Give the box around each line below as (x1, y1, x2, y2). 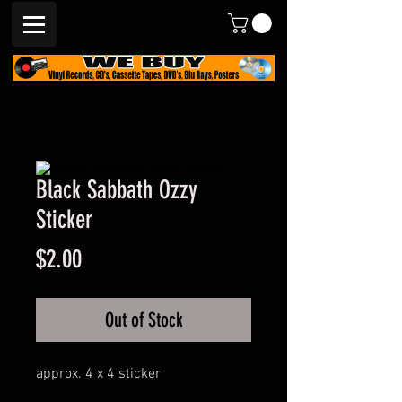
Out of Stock (104, 307, 183, 332)
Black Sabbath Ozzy (36, 174, 197, 205)
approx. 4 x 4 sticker (36, 364, 161, 383)
